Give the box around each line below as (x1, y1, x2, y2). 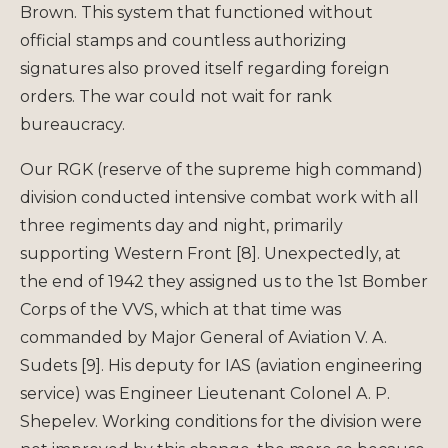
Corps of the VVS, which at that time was (20, 299, 341, 319)
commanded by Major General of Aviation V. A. (20, 327, 387, 347)
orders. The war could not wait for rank (20, 86, 332, 106)
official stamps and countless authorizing (20, 30, 347, 50)
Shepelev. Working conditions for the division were (20, 411, 422, 431)
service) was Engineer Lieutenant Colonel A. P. (20, 383, 390, 403)
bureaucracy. (20, 114, 125, 134)
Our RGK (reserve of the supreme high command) (20, 159, 423, 179)
